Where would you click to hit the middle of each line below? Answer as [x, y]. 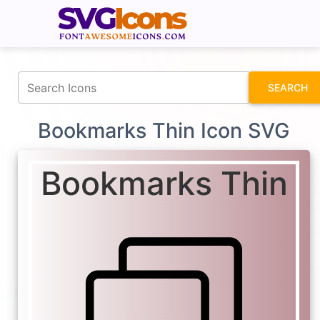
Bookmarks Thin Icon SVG [164, 131]
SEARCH [288, 88]
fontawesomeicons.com [216, 10]
